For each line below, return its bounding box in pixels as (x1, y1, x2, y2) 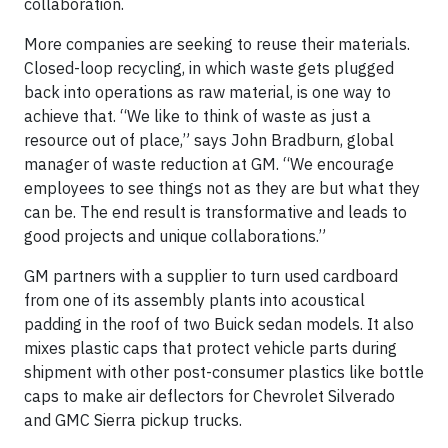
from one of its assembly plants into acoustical (24, 290, 365, 310)
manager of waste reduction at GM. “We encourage (24, 154, 394, 174)
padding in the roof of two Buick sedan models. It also (24, 314, 414, 334)
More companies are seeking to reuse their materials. (24, 34, 410, 54)
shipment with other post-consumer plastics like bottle (24, 362, 424, 382)
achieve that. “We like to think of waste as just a (24, 106, 371, 126)
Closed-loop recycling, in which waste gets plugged (24, 58, 394, 78)
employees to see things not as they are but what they (24, 178, 420, 198)
